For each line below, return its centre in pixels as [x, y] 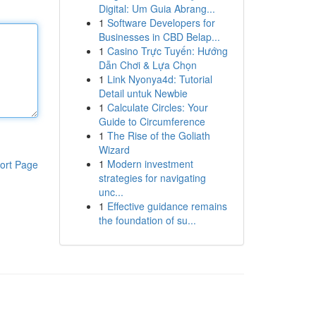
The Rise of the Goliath [158, 135]
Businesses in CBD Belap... [159, 37]
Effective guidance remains [167, 206]
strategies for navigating [152, 178]
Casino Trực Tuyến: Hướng [167, 51]
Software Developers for [161, 23]
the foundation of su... [147, 220]
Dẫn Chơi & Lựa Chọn [147, 65]
